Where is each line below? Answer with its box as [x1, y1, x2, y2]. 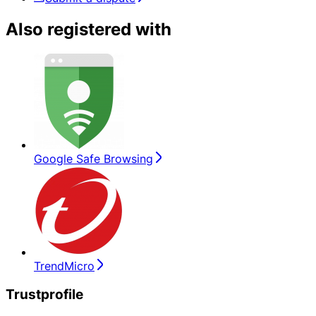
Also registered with [6, 19, 171, 40]
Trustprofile [6, 286, 83, 303]
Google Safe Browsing [34, 152, 153, 166]
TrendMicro [34, 259, 95, 274]
